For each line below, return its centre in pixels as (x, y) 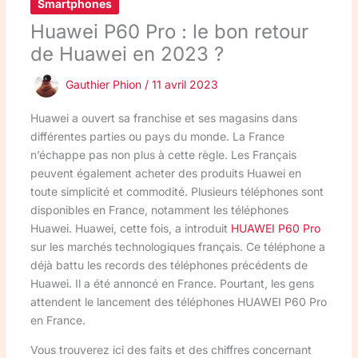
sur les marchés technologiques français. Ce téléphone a (177, 246)
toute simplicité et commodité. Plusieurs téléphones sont (177, 191)
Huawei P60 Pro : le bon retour (169, 31)
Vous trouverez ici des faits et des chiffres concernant (171, 349)
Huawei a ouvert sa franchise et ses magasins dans (163, 117)
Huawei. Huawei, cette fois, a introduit (130, 228)
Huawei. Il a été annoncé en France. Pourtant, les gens (172, 283)
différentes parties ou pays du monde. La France (157, 136)
